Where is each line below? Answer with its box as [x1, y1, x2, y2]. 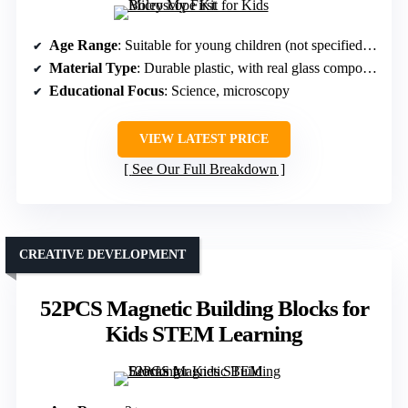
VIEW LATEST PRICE [139, 131, 269, 146]
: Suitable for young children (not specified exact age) [117, 36, 362, 53]
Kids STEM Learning [106, 321, 302, 346]
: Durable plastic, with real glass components [137, 59, 362, 76]
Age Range [49, 36, 117, 53]
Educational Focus [49, 82, 164, 98]
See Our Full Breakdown [131, 160, 277, 177]
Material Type [49, 59, 137, 76]
